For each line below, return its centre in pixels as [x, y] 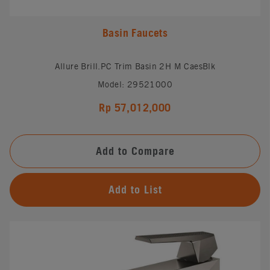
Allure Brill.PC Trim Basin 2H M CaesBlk [135, 66]
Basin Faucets [135, 33]
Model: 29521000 [135, 84]
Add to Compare [135, 151]
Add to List [135, 189]
